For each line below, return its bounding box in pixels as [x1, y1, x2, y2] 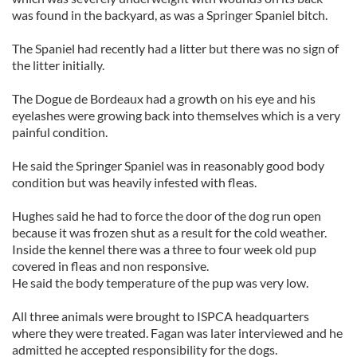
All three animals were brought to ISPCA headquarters [12, 308, 309, 324]
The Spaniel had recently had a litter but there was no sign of [12, 41, 339, 56]
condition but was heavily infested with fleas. [12, 175, 257, 190]
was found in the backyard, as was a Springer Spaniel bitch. [12, 7, 328, 22]
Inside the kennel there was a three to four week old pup [12, 241, 316, 257]
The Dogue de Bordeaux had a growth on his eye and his [12, 91, 316, 106]
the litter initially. [12, 57, 104, 73]
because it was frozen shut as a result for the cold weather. [12, 225, 329, 240]
